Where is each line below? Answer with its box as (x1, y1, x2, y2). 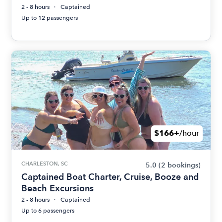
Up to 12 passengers (21, 14, 78, 21)
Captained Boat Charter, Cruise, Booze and (21, 171, 199, 182)
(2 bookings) (158, 161, 201, 169)
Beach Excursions (21, 182, 94, 193)
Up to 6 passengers (21, 207, 75, 214)
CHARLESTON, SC (21, 160, 68, 167)
